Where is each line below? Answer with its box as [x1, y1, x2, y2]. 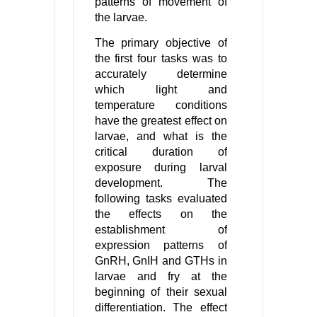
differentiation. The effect [94, 301, 228, 314]
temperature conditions [94, 99, 228, 112]
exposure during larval [94, 161, 228, 174]
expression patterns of [94, 239, 228, 252]
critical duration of [94, 146, 228, 158]
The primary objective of [94, 37, 228, 50]
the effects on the [94, 208, 228, 221]
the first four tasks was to [94, 52, 228, 65]
